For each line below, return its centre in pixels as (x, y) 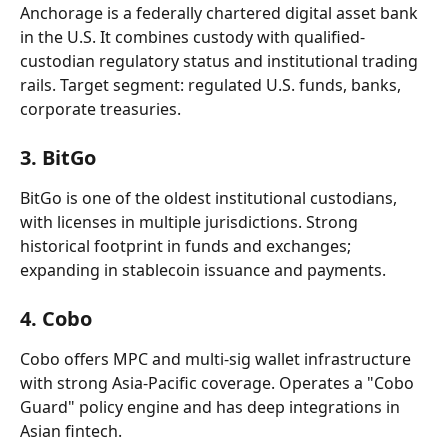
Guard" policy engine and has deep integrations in (212, 407)
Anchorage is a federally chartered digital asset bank (221, 13)
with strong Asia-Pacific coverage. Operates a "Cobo (219, 383)
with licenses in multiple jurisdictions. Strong (191, 222)
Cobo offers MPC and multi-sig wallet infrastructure (217, 359)
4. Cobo (56, 318)
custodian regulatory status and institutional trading (221, 61)
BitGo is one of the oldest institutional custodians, (210, 198)
